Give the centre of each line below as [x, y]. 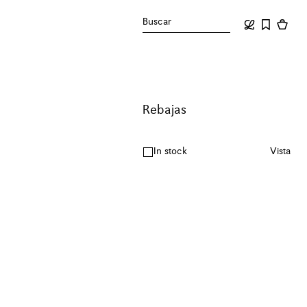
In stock [171, 152]
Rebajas [165, 111]
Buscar [157, 22]
